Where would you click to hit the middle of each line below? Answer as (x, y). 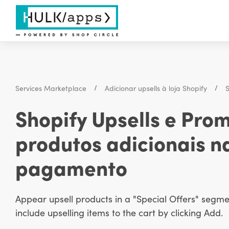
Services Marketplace (51, 88)
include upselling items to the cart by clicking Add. (119, 213)
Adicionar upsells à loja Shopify (156, 88)
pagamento (71, 167)
